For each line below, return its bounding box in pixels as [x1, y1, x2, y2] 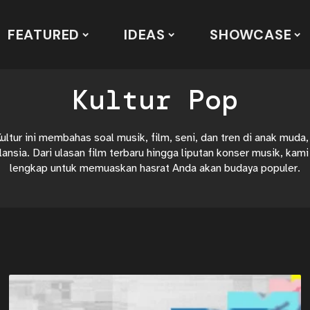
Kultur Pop [72, 82, 238, 118]
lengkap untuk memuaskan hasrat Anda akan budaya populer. [10, 161, 300, 175]
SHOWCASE [209, 26, 292, 44]
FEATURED [7, 26, 80, 44]
